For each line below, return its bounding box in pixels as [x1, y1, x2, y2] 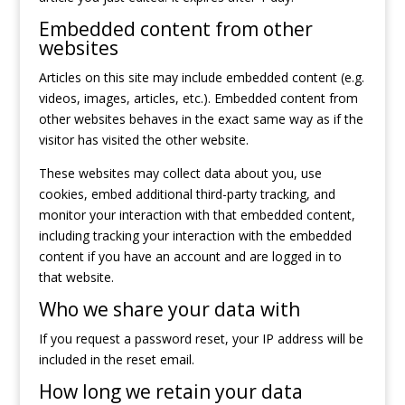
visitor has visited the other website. [38, 131, 249, 148]
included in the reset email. [38, 351, 194, 368]
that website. [38, 268, 114, 286]
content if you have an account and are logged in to [38, 248, 342, 265]
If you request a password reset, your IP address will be [38, 330, 363, 347]
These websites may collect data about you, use [38, 165, 322, 182]
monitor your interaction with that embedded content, [38, 206, 355, 223]
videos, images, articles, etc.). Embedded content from [38, 89, 358, 107]
